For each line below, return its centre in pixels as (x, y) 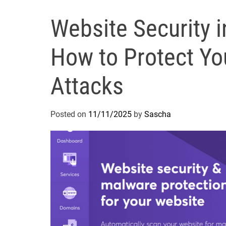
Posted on (69, 114)
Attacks (87, 86)
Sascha (158, 114)
